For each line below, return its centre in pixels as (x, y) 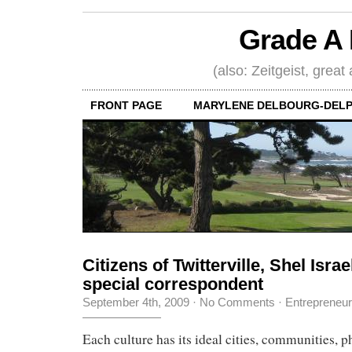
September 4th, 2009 (136, 302)
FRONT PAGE (126, 105)
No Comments (237, 302)
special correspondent (173, 284)
